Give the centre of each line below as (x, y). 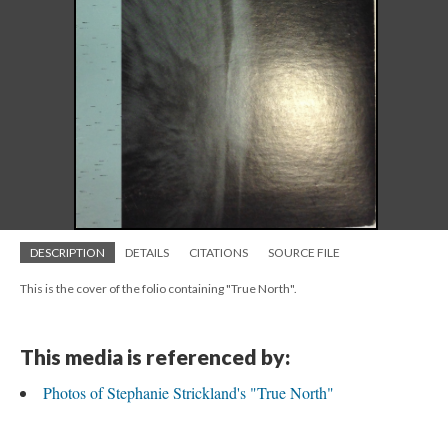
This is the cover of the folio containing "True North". (158, 288)
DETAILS (147, 252)
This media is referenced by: (155, 356)
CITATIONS (218, 252)
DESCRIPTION (67, 252)
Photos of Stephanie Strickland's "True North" (188, 392)
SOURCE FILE (304, 252)
